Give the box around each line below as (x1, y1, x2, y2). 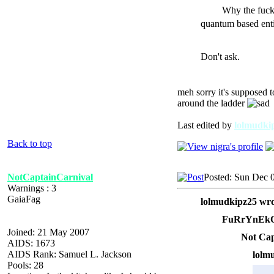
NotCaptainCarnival (7, 171, 93, 182)
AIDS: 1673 (7, 237, 55, 248)
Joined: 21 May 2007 (7, 226, 89, 237)
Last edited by (177, 119, 234, 130)
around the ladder (177, 97, 247, 108)
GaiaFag (7, 193, 40, 204)
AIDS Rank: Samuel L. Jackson (7, 248, 131, 259)
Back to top (7, 138, 52, 149)
